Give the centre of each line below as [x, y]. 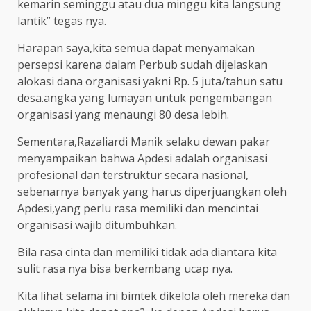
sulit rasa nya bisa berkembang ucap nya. [125, 268]
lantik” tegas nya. [62, 20]
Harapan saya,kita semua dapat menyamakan [136, 48]
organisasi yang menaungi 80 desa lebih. [123, 114]
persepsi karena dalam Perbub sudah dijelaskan [142, 64]
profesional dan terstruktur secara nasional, [133, 175]
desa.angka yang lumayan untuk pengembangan [145, 98]
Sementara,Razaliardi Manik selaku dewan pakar [144, 141]
